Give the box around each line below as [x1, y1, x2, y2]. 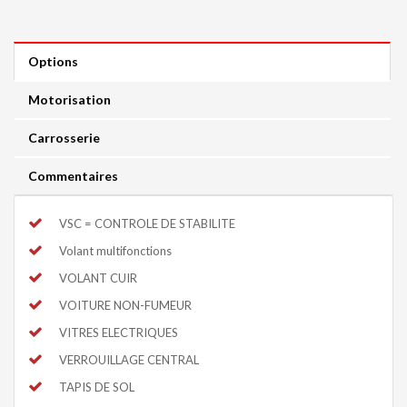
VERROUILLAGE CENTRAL [56, 352, 202, 367]
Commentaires [28, 167, 118, 184]
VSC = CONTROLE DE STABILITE [56, 215, 238, 231]
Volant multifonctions [56, 243, 174, 258]
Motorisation [28, 91, 111, 107]
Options [28, 53, 78, 69]
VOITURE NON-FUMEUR [56, 297, 194, 313]
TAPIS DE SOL [56, 379, 137, 394]
